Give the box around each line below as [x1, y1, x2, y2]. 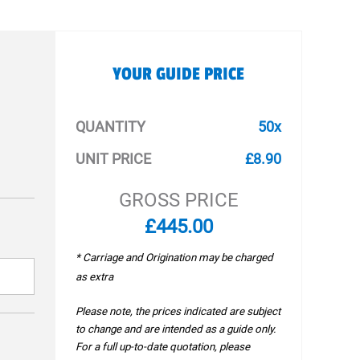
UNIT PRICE [76, 150, 152, 167]
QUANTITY [76, 118, 146, 135]
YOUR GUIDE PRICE [112, 63, 245, 84]
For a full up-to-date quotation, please [76, 341, 251, 353]
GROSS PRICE [118, 189, 239, 211]
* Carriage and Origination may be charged [76, 252, 274, 264]
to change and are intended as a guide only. [76, 323, 277, 335]
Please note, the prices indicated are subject [76, 305, 281, 317]
